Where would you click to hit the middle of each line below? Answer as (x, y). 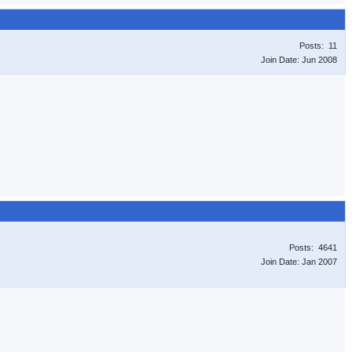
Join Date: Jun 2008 (299, 60)
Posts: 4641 (313, 247)
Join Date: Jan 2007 (299, 262)
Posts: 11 (318, 46)
